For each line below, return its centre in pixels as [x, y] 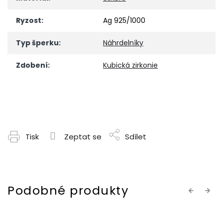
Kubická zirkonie [130, 65]
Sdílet [136, 137]
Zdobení [32, 65]
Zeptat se [83, 137]
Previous [202, 190]
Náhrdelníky [123, 43]
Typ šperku [37, 43]
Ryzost [29, 21]
